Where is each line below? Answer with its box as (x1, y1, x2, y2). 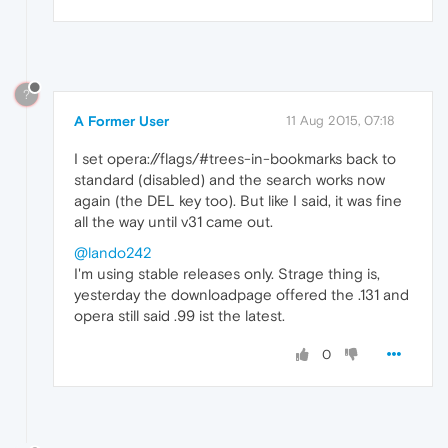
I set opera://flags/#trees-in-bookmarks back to (74, 150, 396, 168)
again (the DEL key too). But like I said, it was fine (74, 192, 402, 210)
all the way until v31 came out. (74, 213, 273, 231)
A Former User (74, 113, 169, 130)
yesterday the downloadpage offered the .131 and (74, 286, 409, 304)
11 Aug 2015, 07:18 (286, 113, 395, 129)
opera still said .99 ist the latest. (74, 307, 285, 325)
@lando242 (74, 244, 152, 262)
